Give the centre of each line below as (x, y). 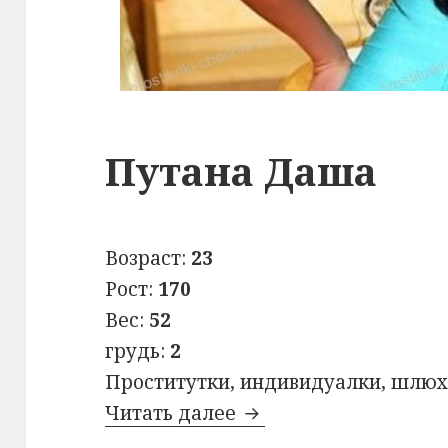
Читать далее (173, 413)
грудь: (138, 351)
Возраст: (148, 258)
